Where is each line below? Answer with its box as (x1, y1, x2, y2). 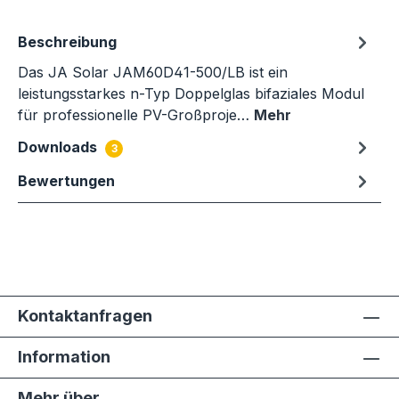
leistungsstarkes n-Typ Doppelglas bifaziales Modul (18, 85, 364, 102)
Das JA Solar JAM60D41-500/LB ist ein (18, 63, 288, 81)
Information (18, 347, 110, 366)
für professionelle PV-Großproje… (18, 106, 254, 124)
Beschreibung (18, 33, 117, 51)
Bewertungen (18, 172, 115, 190)
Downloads (18, 138, 101, 156)
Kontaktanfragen (18, 306, 152, 325)
